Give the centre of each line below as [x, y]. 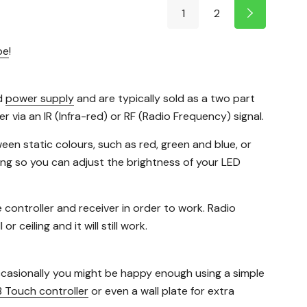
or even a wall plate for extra [161, 291]
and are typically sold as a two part [164, 98]
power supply [40, 98]
